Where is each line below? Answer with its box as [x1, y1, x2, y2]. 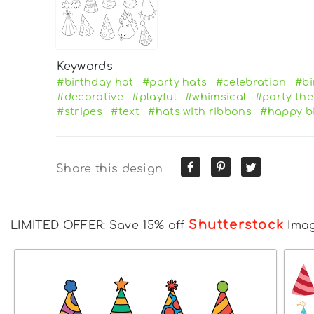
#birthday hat [57, 76, 134, 88]
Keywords [57, 60, 113, 73]
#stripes [57, 105, 102, 117]
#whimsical [185, 90, 247, 102]
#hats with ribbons [148, 105, 252, 117]
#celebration [215, 76, 287, 88]
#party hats [142, 76, 207, 88]
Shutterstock [188, 217, 285, 232]
